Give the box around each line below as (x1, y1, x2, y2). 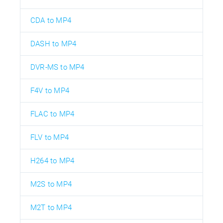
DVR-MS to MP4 (30, 62, 85, 72)
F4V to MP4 (30, 86, 69, 95)
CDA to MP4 (30, 15, 71, 25)
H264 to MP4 (30, 156, 75, 165)
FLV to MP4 (30, 132, 69, 142)
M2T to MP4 (30, 203, 72, 212)
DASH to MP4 (30, 39, 77, 48)
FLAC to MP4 (30, 109, 75, 118)
